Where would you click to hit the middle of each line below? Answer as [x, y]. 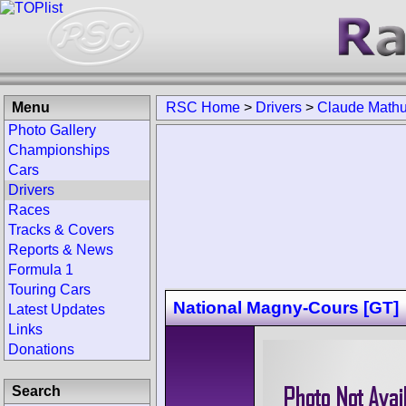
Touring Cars [49, 290]
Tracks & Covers [61, 230]
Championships [59, 150]
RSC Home [203, 107]
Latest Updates [57, 309]
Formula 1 [41, 270]
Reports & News [61, 250]
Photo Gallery [52, 130]
